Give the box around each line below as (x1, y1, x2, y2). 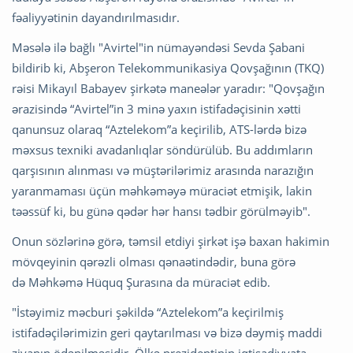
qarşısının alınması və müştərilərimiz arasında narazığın (12, 162, 314, 179)
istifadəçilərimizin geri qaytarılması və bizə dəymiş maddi (12, 325, 322, 341)
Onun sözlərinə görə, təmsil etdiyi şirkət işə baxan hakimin (12, 233, 329, 250)
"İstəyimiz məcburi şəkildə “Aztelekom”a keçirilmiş (12, 304, 284, 321)
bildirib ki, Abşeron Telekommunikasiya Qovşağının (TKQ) (12, 60, 324, 76)
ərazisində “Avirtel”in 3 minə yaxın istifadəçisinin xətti (12, 101, 301, 117)
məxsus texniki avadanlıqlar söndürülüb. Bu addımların (12, 142, 313, 158)
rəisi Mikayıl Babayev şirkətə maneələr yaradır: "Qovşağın (12, 80, 325, 97)
